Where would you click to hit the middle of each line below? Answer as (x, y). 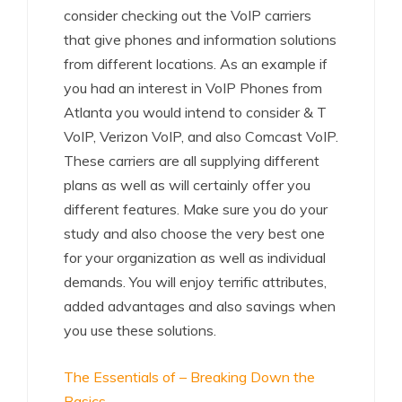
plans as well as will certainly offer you (187, 185)
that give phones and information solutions (200, 39)
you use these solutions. (140, 330)
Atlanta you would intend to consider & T (195, 112)
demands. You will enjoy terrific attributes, (195, 282)
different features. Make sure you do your (196, 209)
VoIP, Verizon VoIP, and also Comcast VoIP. (201, 136)
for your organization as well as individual (195, 258)
